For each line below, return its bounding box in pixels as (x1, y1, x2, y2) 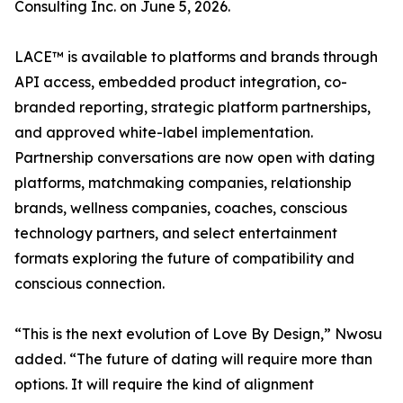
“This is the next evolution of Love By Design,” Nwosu (14, 325, 382, 344)
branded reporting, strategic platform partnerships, (14, 98, 371, 117)
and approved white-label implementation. (14, 123, 313, 142)
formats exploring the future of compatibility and (14, 249, 354, 268)
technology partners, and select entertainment (14, 224, 337, 243)
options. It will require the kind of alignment (14, 375, 314, 394)
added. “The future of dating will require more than (14, 350, 372, 369)
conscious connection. (14, 274, 165, 293)
